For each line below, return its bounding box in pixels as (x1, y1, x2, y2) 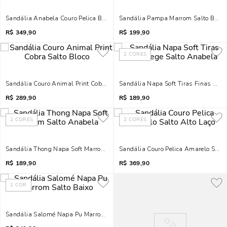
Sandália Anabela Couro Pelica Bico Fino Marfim (6, 14, 146, 22)
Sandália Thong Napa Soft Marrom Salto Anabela (6, 145, 150, 153)
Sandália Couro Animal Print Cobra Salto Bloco (6, 80, 142, 88)
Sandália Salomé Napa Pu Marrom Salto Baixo (6, 210, 141, 218)
